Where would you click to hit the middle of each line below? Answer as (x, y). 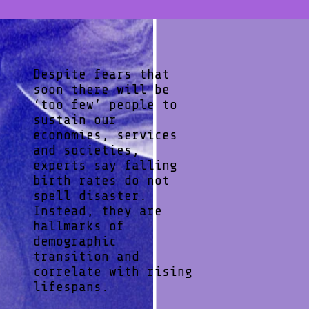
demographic (75, 241)
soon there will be (101, 90)
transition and (86, 257)
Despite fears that (101, 74)
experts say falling (105, 166)
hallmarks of (79, 226)
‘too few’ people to (105, 105)
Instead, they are (98, 211)
